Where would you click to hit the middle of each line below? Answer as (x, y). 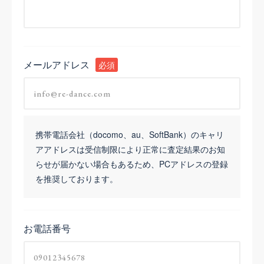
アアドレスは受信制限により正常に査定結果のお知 (130, 149)
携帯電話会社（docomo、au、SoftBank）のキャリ (130, 134)
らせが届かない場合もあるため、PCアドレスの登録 (132, 164)
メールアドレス (57, 64)
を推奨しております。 (77, 178)
